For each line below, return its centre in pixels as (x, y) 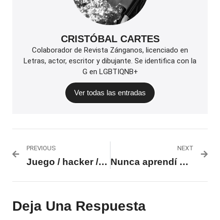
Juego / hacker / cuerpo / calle (103, 162)
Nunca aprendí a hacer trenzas (184, 162)
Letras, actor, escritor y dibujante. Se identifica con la (110, 61)
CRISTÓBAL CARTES (110, 39)
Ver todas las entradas (110, 92)
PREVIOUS (41, 148)
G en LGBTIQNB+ (110, 71)
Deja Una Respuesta (79, 206)
